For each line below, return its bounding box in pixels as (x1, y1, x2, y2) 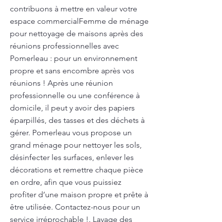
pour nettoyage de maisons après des (10, 29, 143, 38)
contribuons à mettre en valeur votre (10, 4, 137, 13)
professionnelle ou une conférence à (10, 91, 140, 100)
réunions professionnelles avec (10, 41, 119, 51)
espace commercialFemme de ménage (10, 16, 149, 26)
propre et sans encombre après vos (10, 66, 134, 75)
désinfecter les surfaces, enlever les (10, 153, 134, 162)
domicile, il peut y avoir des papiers (10, 103, 135, 112)
